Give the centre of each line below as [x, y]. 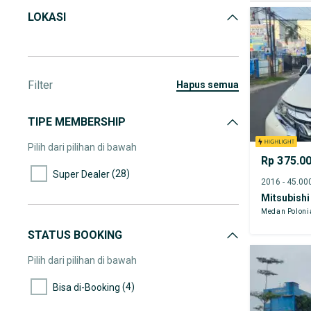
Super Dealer [81, 174]
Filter [40, 85]
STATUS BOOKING [75, 235]
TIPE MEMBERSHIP [77, 122]
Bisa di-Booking [86, 287]
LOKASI [47, 17]
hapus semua [211, 85]
